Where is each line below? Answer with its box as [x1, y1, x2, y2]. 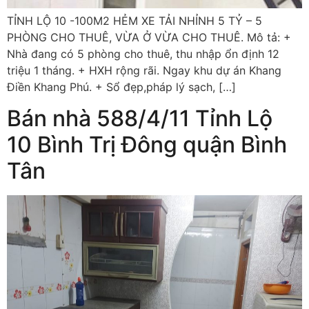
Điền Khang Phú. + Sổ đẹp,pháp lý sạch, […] [7, 80, 236, 94]
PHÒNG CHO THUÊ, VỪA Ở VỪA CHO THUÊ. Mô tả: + [7, 30, 291, 45]
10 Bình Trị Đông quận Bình [7, 130, 287, 158]
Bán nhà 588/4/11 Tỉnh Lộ [7, 104, 272, 132]
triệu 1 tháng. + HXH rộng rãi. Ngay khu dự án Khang [7, 63, 281, 78]
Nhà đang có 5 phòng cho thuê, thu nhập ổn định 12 [7, 47, 279, 61]
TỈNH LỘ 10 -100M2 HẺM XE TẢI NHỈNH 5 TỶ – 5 [7, 14, 262, 28]
